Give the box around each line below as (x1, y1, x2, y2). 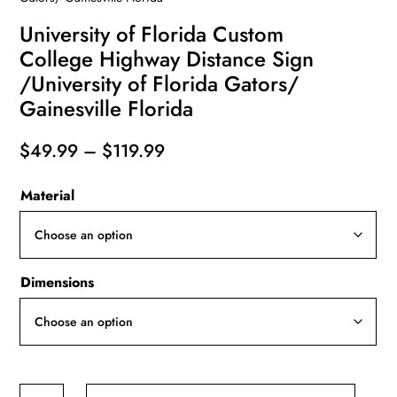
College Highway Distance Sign (19, 43, 315, 74)
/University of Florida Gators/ (19, 67, 300, 99)
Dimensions (20, 271, 95, 292)
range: (164, 160, 215, 187)
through (164, 208, 225, 235)
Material (20, 184, 75, 206)
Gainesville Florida (19, 92, 194, 124)
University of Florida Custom (19, 18, 284, 50)
